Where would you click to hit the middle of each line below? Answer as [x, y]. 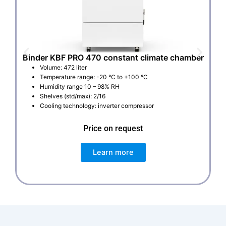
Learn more [113, 153]
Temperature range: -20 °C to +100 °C [94, 77]
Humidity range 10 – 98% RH [80, 87]
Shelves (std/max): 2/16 [73, 96]
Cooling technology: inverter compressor [97, 106]
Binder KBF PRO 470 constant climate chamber [113, 58]
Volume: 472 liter [63, 68]
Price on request [113, 129]
